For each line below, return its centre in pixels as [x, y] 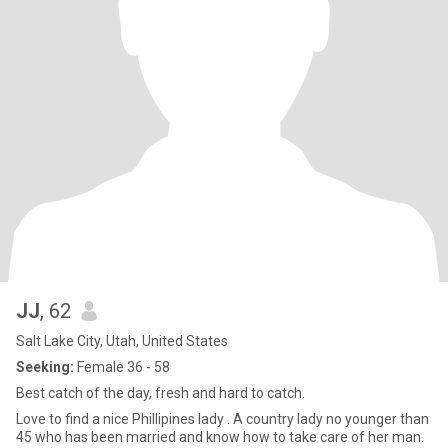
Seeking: [45, 367]
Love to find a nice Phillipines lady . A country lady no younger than [222, 419]
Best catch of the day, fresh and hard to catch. [160, 393]
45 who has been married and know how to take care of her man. [220, 437]
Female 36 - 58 [122, 367]
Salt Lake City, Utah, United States [122, 341]
